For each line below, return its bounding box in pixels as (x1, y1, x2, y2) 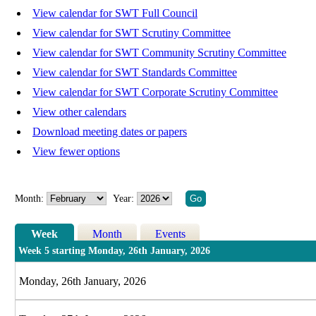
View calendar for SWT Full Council (32, 7, 197, 20)
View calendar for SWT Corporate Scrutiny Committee (32, 86, 278, 99)
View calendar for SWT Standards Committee (32, 66, 237, 79)
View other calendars (32, 106, 126, 119)
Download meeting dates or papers (32, 126, 187, 138)
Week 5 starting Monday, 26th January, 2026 (18, 245, 211, 257)
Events (154, 228, 186, 241)
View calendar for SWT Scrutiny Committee (32, 27, 231, 39)
